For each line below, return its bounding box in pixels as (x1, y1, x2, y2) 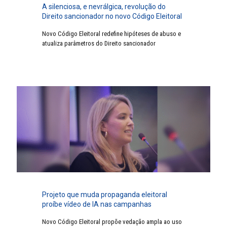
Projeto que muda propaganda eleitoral (42, 191, 167, 199)
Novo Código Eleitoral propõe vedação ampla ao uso (42, 218, 182, 226)
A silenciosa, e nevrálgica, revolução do (42, 3, 166, 11)
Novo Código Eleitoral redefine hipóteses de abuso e (42, 30, 181, 38)
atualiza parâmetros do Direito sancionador (42, 40, 156, 48)
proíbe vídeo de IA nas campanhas (42, 200, 152, 209)
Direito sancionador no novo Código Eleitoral (42, 12, 182, 21)
